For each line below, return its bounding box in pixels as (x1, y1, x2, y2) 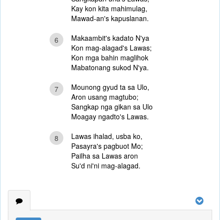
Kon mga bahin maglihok (71, 53, 148, 62)
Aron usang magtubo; (71, 92, 138, 102)
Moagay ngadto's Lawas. (71, 111, 149, 121)
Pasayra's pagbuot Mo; (71, 141, 143, 151)
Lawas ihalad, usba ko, (71, 131, 142, 141)
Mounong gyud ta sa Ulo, (71, 82, 149, 92)
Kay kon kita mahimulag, (71, 3, 147, 13)
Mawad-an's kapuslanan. (71, 13, 149, 23)
